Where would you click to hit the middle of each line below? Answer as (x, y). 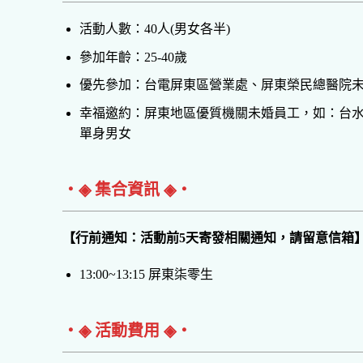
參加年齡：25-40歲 (133, 57)
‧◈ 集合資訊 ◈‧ (127, 189)
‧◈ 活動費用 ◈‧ (127, 331)
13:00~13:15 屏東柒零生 (146, 275)
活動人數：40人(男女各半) (154, 29)
